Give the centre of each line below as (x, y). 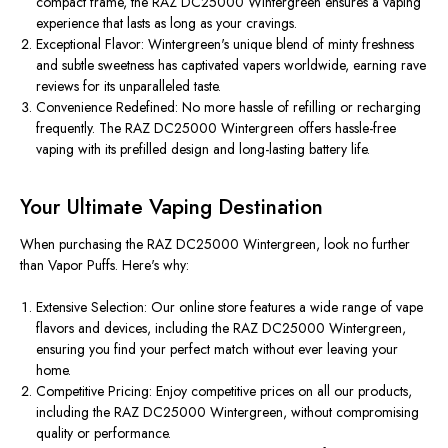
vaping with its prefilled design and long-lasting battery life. (203, 148)
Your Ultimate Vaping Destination (171, 206)
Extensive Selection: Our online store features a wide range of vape (230, 306)
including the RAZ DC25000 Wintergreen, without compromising (228, 411)
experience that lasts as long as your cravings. (167, 22)
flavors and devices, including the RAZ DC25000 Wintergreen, (221, 327)
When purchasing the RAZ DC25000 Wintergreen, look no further (215, 243)
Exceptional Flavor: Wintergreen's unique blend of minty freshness (225, 43)
